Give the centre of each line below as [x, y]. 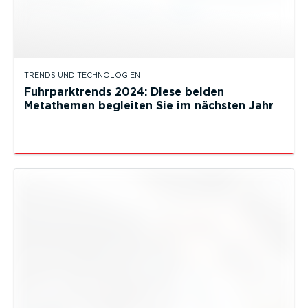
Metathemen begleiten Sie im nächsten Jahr [149, 106]
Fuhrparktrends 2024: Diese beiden [124, 92]
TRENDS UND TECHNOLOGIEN [82, 76]
